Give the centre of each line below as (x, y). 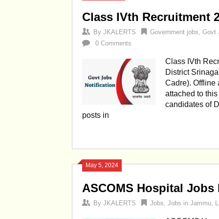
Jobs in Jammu (189, 203)
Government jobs (174, 32)
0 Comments (113, 43)
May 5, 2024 (102, 165)
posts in (96, 115)
